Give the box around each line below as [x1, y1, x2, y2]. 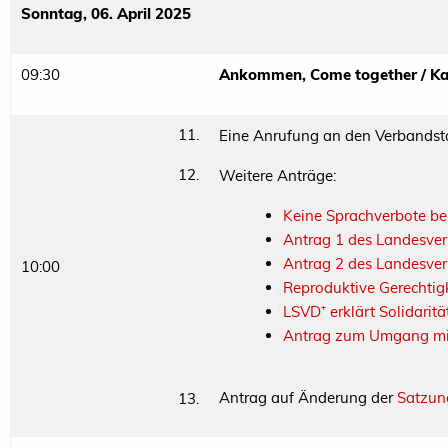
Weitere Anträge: [219, 166, 336, 186]
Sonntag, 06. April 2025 [21, 4, 191, 24]
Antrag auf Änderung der [219, 388, 397, 408]
